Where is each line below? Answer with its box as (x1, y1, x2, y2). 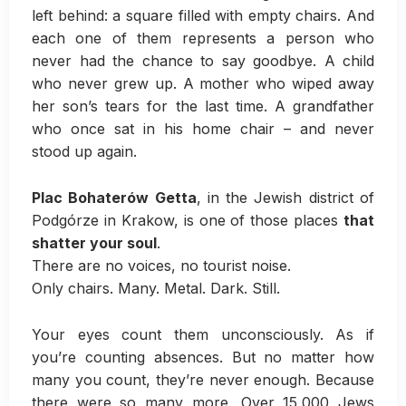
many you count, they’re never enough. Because (32, 370, 374, 389)
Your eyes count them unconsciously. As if (32, 324, 374, 343)
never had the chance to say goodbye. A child (32, 52, 374, 71)
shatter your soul (32, 233, 157, 252)
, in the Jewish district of (196, 188, 375, 207)
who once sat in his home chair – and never (32, 120, 374, 139)
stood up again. (32, 142, 137, 161)
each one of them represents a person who (32, 29, 374, 48)
